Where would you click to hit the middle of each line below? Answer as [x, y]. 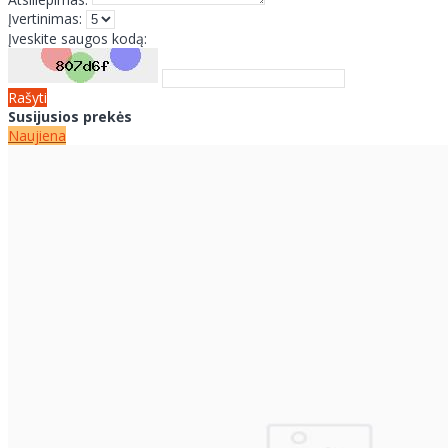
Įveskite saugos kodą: [77, 38]
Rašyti [27, 97]
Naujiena [37, 135]
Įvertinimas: [45, 18]
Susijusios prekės [70, 116]
